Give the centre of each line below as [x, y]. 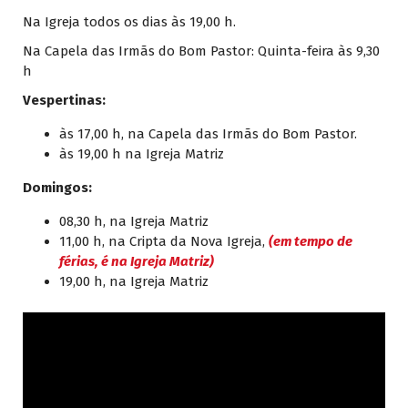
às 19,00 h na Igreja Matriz [142, 154]
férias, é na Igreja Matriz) [137, 262]
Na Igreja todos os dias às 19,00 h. [129, 22]
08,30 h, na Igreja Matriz [134, 222]
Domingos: [57, 188]
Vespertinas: [64, 101]
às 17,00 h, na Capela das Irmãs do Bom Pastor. [208, 134]
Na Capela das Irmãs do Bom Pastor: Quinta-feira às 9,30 [201, 51]
